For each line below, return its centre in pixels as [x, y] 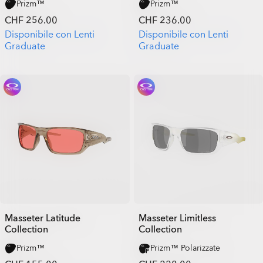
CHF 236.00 [165, 20]
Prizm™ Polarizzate [185, 248]
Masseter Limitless [177, 218]
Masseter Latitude [43, 218]
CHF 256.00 [31, 20]
